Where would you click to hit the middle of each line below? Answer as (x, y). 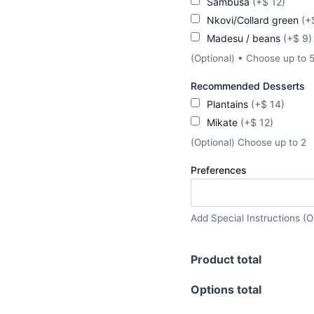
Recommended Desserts (248, 86)
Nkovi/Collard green (254, 20)
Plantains (229, 104)
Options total (226, 290)
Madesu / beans (245, 38)
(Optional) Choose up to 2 (248, 142)
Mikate (224, 122)
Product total (226, 259)
